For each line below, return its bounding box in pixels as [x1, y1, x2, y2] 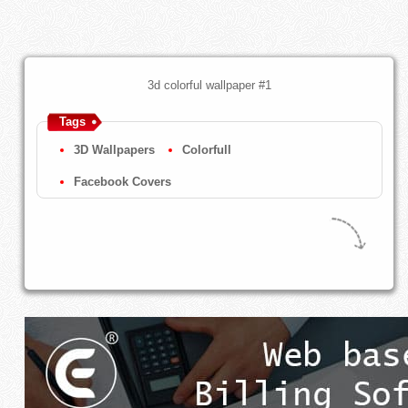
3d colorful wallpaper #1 [147, 77, 271, 92]
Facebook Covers [73, 174, 171, 189]
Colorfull [181, 142, 231, 157]
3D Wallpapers [73, 142, 155, 157]
